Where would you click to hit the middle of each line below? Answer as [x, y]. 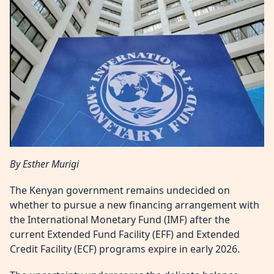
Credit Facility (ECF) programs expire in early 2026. [125, 249]
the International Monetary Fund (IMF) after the [120, 219]
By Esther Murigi [44, 164]
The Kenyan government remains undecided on [120, 190]
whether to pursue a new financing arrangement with [135, 205]
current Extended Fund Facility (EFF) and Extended [125, 234]
